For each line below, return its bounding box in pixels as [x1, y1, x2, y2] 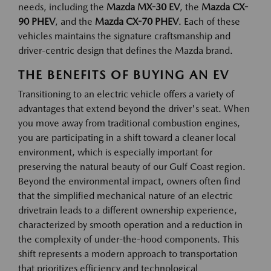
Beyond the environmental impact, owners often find [18, 175, 240, 188]
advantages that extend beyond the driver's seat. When [18, 103, 250, 115]
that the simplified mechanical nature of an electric [18, 190, 233, 202]
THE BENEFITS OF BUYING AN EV [18, 68, 229, 83]
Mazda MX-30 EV [106, 1, 180, 13]
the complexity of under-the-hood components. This [18, 233, 239, 246]
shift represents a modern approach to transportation [18, 248, 238, 260]
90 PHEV [18, 16, 55, 28]
